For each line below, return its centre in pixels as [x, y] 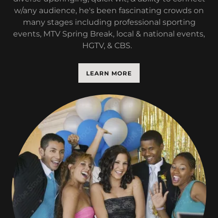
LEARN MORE [109, 73]
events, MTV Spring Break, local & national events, [109, 34]
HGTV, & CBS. [109, 45]
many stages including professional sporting [109, 22]
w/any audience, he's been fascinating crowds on [109, 10]
